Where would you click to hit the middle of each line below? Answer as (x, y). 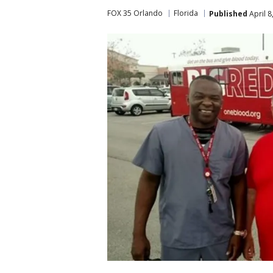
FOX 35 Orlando (135, 13)
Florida (186, 13)
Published (228, 13)
